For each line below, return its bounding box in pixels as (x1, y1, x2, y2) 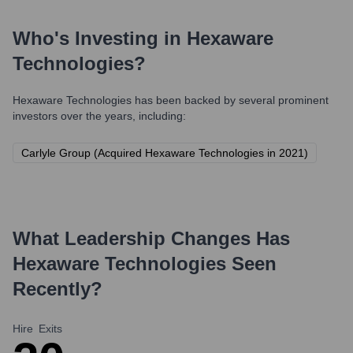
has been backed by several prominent (132, 94, 329, 106)
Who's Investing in (13, 28, 187, 49)
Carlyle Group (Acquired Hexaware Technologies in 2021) (21, 147, 308, 159)
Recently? (13, 278, 102, 299)
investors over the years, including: (13, 110, 186, 122)
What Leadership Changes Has (13, 228, 290, 249)
